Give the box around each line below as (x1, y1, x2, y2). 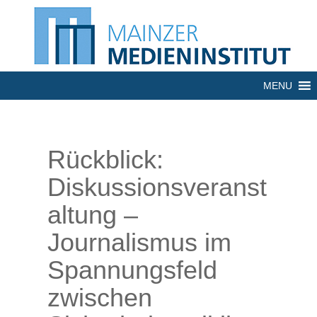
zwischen (47, 283, 152, 312)
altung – (47, 200, 138, 229)
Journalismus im (47, 228, 231, 257)
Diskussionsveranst (47, 173, 267, 202)
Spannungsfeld (47, 255, 217, 284)
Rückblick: (47, 145, 163, 174)
